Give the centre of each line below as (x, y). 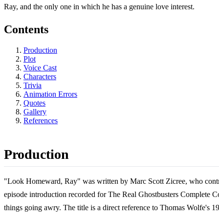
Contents (26, 30)
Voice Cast (40, 68)
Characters (40, 77)
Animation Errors (50, 94)
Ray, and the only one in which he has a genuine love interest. (99, 7)
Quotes (34, 103)
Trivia (33, 86)
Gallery (35, 112)
